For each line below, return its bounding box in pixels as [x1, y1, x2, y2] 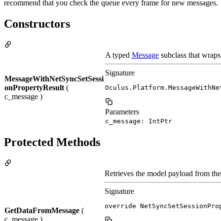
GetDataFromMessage [4, 206, 79, 215]
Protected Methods [4, 135, 100, 148]
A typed [105, 50, 132, 59]
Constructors [4, 17, 70, 30]
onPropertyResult [4, 83, 64, 92]
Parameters [105, 107, 139, 116]
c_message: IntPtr [105, 117, 172, 125]
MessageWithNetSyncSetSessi [4, 74, 104, 83]
